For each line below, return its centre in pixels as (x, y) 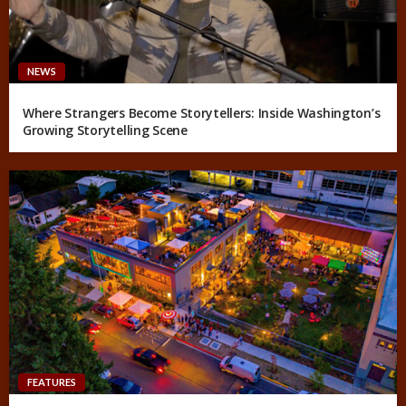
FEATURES (52, 382)
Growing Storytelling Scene (105, 130)
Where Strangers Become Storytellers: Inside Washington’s (202, 112)
